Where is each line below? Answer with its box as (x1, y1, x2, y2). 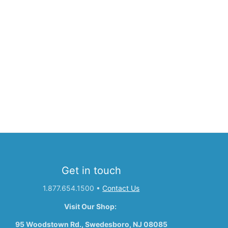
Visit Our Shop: (64, 202, 119, 211)
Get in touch (61, 164, 121, 177)
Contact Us (102, 184, 140, 193)
